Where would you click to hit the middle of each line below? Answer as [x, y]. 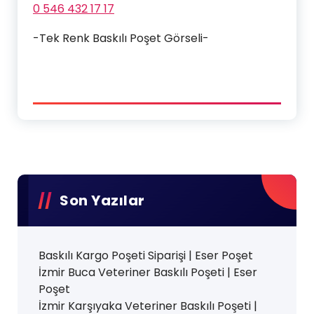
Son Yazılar [102, 200]
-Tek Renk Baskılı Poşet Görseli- [121, 38]
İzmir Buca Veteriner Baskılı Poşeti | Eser [148, 272]
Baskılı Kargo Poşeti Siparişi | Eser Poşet [146, 255]
